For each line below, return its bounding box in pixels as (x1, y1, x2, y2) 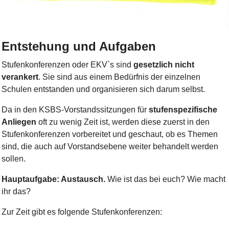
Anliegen (1, 118, 36, 127)
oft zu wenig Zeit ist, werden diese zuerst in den (36, 118, 210, 127)
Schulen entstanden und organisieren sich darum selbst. (1, 85, 205, 94)
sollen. (1, 154, 26, 164)
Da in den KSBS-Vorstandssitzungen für (1, 105, 149, 114)
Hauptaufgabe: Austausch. (1, 175, 105, 184)
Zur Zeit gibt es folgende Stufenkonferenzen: (1, 208, 162, 217)
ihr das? (1, 187, 31, 196)
